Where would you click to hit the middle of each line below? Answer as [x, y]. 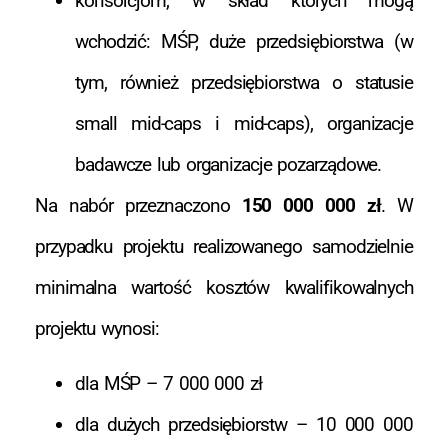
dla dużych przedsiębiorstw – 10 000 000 [244, 425]
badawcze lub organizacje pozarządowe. [228, 164]
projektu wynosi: [97, 328]
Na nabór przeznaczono [138, 205]
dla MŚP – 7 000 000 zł [168, 384]
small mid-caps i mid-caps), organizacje [244, 123]
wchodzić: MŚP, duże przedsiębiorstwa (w [244, 41]
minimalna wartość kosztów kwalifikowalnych [224, 287]
